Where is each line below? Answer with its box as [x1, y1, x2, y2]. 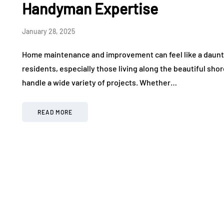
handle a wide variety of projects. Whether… [22, 77, 177, 87]
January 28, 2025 [22, 27, 75, 36]
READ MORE [37, 108, 72, 116]
